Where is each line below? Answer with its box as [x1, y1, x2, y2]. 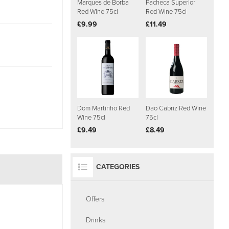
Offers [85, 194, 104, 205]
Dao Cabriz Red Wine [145, 103, 206, 113]
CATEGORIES [96, 162, 140, 173]
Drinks [85, 215, 105, 226]
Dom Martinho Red [77, 103, 130, 113]
